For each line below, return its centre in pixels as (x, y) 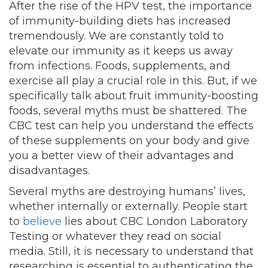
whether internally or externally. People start (128, 207)
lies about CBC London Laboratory (155, 222)
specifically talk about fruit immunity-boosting (134, 96)
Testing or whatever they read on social (115, 237)
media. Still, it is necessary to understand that (131, 252)
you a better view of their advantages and (121, 156)
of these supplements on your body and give (129, 141)
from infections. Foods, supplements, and (120, 66)
